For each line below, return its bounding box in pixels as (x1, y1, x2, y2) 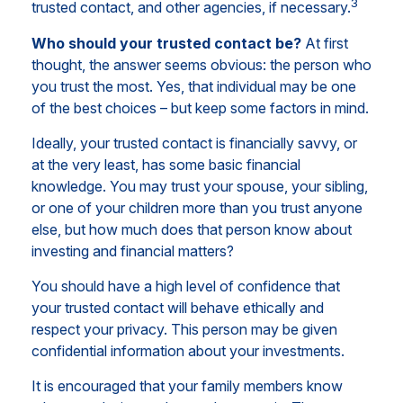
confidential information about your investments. (31, 341, 345, 360)
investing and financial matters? (31, 241, 234, 260)
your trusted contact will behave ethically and (31, 298, 324, 317)
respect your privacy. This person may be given (31, 319, 337, 338)
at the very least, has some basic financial (31, 155, 300, 174)
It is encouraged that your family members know (31, 376, 343, 395)
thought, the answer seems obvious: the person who (31, 55, 372, 74)
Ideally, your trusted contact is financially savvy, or (31, 133, 357, 152)
